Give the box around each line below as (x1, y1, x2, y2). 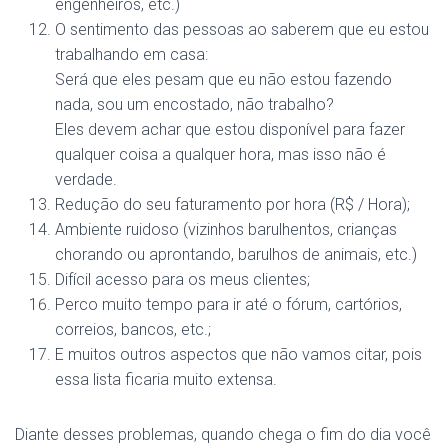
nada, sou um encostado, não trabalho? (55, 95, 334, 114)
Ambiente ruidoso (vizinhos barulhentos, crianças (55, 220, 397, 239)
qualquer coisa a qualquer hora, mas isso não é (55, 145, 386, 164)
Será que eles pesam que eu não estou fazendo (55, 70, 392, 89)
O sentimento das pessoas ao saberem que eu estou (55, 20, 429, 39)
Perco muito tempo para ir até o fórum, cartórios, (55, 295, 402, 314)
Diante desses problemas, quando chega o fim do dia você (15, 425, 431, 444)
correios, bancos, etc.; (55, 320, 211, 339)
